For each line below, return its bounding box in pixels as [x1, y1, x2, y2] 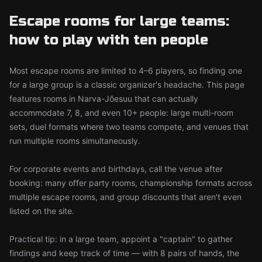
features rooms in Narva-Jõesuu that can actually [9, 94, 198, 104]
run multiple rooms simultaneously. [9, 136, 140, 146]
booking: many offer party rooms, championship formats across [9, 178, 252, 188]
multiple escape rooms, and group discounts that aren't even [9, 192, 242, 202]
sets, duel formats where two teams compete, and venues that [9, 122, 249, 132]
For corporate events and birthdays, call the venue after [9, 164, 223, 174]
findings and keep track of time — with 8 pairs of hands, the [9, 248, 239, 258]
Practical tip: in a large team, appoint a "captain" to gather [9, 234, 233, 244]
